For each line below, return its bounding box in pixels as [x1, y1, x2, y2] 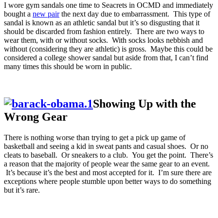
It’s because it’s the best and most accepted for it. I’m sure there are [4, 168, 212, 177]
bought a [4, 10, 33, 18]
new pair [33, 10, 59, 18]
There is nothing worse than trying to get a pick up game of [4, 133, 185, 142]
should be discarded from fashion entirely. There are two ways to [4, 27, 204, 36]
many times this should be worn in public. [4, 62, 132, 71]
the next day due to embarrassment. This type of [59, 10, 210, 18]
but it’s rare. [4, 186, 40, 195]
